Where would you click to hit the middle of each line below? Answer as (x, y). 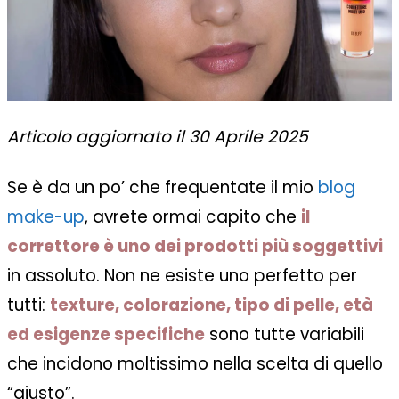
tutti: (28, 305)
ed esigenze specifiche (106, 335)
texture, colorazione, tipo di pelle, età (212, 305)
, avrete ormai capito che (193, 217)
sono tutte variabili (285, 335)
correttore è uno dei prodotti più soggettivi (195, 247)
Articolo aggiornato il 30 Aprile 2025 (158, 137)
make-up (46, 217)
